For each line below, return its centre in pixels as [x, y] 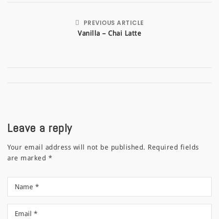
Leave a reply [40, 128]
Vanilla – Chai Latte [109, 33]
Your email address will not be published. [77, 147]
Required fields [173, 147]
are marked [28, 158]
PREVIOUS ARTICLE [113, 23]
